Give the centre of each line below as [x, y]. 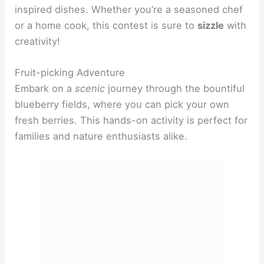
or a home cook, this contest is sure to [106, 26]
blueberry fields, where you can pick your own [122, 105]
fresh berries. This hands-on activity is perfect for [131, 121]
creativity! [38, 42]
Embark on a [45, 89]
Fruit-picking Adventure [70, 73]
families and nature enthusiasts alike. [101, 136]
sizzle [211, 26]
